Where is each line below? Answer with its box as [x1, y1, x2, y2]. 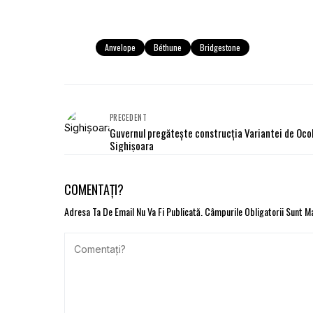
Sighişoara [110, 137, 154, 153]
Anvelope [105, 41, 136, 53]
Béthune [154, 41, 182, 53]
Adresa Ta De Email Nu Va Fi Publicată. [64, 203, 203, 219]
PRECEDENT [110, 111, 147, 123]
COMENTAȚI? [64, 180, 124, 198]
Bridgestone [200, 41, 240, 53]
